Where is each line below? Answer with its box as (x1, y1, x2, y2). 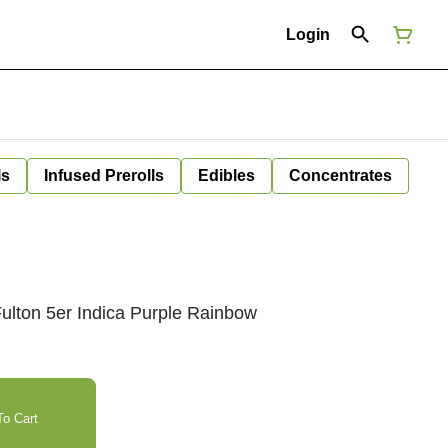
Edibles (198, 167, 255, 184)
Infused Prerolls (44, 167, 164, 184)
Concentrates (289, 167, 392, 184)
